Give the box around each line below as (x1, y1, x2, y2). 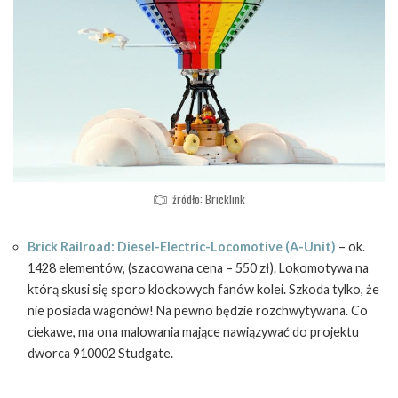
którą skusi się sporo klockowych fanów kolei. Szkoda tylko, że (28, 282, 379, 298)
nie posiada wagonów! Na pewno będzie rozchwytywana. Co (28, 303, 368, 319)
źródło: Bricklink (172, 189, 245, 208)
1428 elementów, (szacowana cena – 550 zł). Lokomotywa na (28, 260, 369, 276)
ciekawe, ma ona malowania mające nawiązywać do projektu (28, 324, 359, 340)
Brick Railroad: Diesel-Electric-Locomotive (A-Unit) (28, 239, 336, 255)
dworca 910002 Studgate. (28, 346, 173, 362)
